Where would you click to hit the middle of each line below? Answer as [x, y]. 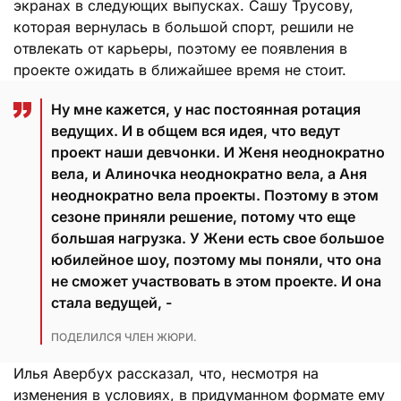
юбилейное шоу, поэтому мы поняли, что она [216, 259]
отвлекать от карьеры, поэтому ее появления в [180, 48]
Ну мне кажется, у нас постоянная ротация [206, 109]
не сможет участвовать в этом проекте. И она [216, 281]
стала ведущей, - [111, 302]
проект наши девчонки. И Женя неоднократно [218, 152]
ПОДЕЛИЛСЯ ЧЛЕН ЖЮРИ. [124, 337]
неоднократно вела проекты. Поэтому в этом [215, 195]
